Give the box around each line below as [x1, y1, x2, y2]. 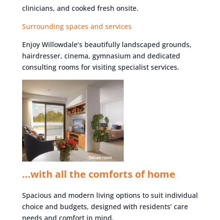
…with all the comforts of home [22, 167, 175, 181]
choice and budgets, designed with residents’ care [22, 202, 188, 212]
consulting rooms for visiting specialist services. [22, 62, 179, 72]
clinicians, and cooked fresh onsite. [22, 3, 138, 13]
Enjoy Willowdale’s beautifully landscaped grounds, [22, 39, 192, 49]
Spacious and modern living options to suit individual [22, 191, 198, 200]
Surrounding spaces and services [22, 21, 132, 31]
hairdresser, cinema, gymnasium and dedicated [22, 51, 180, 60]
